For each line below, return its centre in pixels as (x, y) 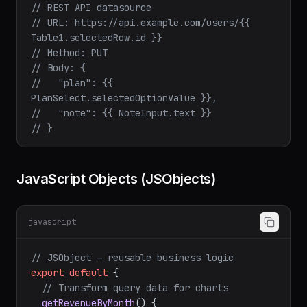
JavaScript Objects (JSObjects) (116, 198)
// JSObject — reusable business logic (132, 277)
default (88, 292)
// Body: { (58, 87)
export (47, 292)
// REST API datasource (91, 27)
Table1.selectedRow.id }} (97, 57)
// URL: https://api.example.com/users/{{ (140, 42)
